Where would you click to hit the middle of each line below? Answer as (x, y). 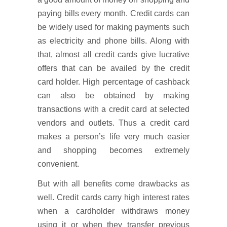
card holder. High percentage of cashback (113, 82)
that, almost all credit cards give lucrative (113, 54)
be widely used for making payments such (113, 27)
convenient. (58, 164)
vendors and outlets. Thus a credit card (113, 123)
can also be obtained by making (113, 96)
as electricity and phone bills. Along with (113, 41)
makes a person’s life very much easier (113, 137)
